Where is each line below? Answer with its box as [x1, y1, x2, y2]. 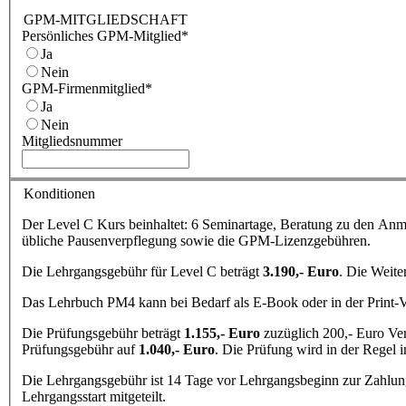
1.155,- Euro [184, 325, 260, 342]
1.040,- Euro [139, 342, 215, 358]
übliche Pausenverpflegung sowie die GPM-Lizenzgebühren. [22, 233, 371, 249]
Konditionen [24, 186, 95, 202]
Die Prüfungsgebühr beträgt [22, 325, 184, 342]
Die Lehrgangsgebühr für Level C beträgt [22, 264, 263, 280]
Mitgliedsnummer [22, 132, 122, 149]
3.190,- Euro [263, 264, 339, 280]
